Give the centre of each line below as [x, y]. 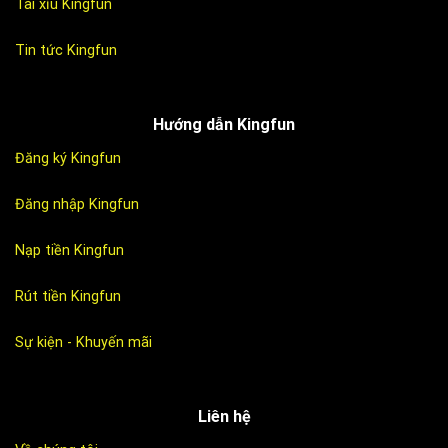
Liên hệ [224, 417]
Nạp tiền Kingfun [69, 250]
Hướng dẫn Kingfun [224, 125]
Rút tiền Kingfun [68, 296]
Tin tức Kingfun [66, 50]
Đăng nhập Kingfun [77, 205]
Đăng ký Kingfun [68, 159]
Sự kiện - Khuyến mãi [83, 342]
